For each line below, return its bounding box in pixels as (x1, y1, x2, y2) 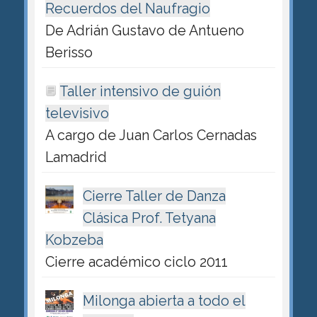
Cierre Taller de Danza (82, 187, 226, 204)
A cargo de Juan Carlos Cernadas (45, 126, 257, 144)
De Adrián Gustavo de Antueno (45, 21, 244, 39)
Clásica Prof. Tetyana (82, 209, 216, 226)
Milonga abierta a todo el (82, 292, 246, 310)
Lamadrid (45, 148, 107, 166)
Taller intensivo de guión (59, 82, 221, 100)
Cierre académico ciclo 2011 (45, 253, 228, 270)
